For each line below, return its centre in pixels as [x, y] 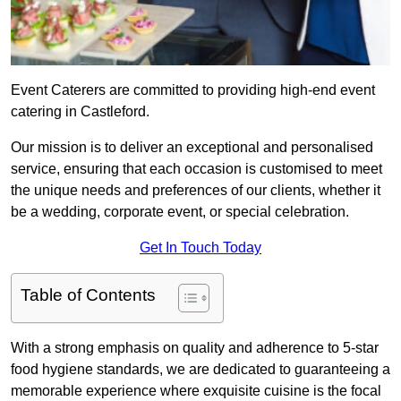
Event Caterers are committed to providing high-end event [193, 90]
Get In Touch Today [200, 248]
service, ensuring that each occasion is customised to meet [196, 169]
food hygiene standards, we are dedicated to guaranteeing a [200, 370]
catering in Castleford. [80, 112]
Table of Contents [88, 295]
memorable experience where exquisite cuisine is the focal [196, 391]
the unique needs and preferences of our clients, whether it [196, 191]
